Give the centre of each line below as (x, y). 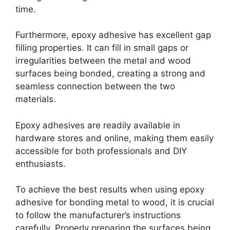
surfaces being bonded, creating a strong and (110, 74)
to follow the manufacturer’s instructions (98, 215)
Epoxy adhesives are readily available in (98, 125)
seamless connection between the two (95, 87)
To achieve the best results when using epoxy (110, 190)
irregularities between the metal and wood (103, 61)
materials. (36, 99)
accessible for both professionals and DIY (101, 151)
